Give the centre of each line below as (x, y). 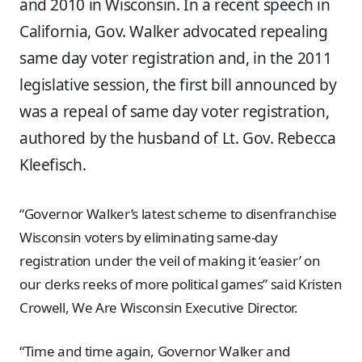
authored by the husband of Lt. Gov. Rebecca (178, 139)
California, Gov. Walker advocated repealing (174, 32)
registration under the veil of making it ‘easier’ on (170, 260)
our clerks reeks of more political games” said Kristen (181, 284)
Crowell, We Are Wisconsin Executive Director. (159, 307)
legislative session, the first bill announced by (178, 85)
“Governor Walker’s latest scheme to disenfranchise (178, 213)
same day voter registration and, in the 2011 (176, 59)
